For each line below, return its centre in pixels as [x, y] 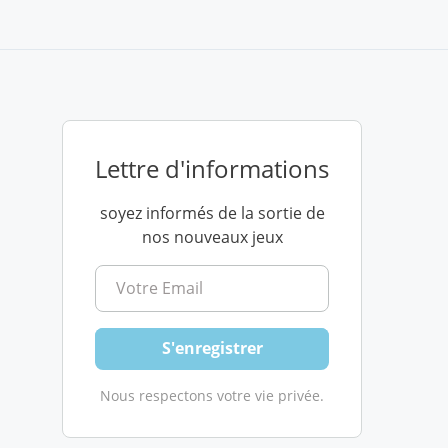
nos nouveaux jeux [212, 237]
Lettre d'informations [212, 168]
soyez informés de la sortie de [212, 213]
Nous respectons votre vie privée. [212, 395]
